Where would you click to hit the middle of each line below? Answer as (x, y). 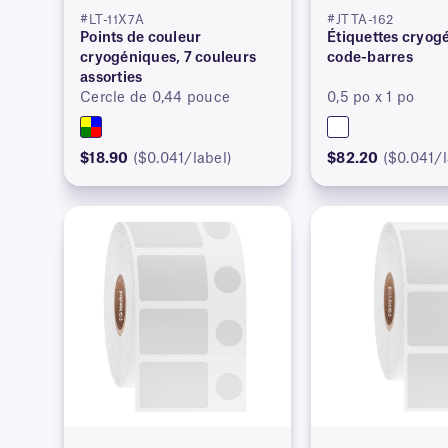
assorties (111, 77)
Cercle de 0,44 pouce (155, 97)
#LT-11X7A (112, 19)
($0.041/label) (182, 158)
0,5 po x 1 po (371, 97)
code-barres (370, 57)
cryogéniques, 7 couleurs (168, 57)
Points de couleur (141, 37)
